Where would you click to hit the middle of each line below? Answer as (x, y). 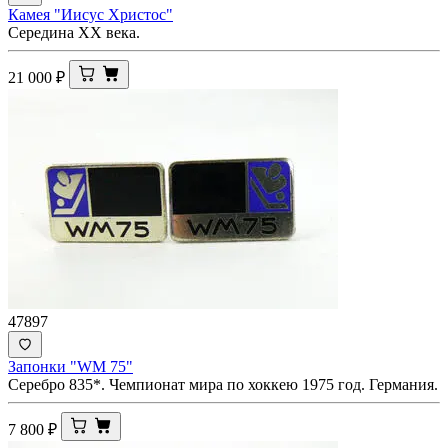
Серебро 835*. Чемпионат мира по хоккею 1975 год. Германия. (223, 384)
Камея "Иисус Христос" (90, 14)
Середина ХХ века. (74, 32)
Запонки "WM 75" (70, 366)
